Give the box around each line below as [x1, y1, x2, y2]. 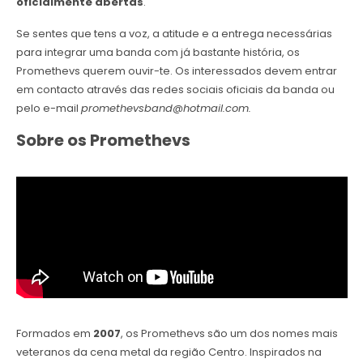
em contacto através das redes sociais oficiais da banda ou [15, 82, 335, 98]
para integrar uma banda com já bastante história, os [15, 45, 300, 61]
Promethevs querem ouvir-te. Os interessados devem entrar [15, 63, 337, 79]
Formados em [15, 326, 93, 342]
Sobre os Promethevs [15, 130, 190, 152]
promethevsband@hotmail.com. [80, 100, 251, 117]
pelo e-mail [15, 100, 81, 117]
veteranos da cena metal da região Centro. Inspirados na [15, 344, 322, 361]
